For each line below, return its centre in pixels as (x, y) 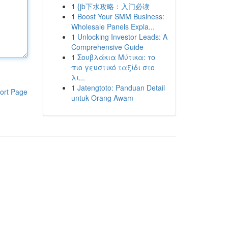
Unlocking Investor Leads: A (122, 37)
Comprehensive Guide (107, 47)
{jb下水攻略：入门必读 (113, 6)
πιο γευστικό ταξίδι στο (113, 67)
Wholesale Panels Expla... (113, 26)
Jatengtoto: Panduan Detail (121, 88)
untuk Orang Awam (102, 98)
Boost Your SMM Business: (121, 16)
